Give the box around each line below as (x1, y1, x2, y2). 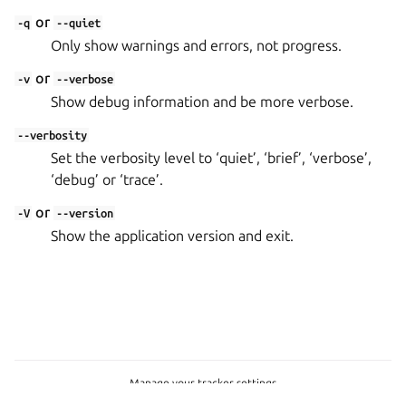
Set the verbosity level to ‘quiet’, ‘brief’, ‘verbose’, (51, 150, 372, 166)
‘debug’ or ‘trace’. (51, 171, 163, 188)
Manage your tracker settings (130, 377, 276, 389)
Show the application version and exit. (51, 227, 294, 244)
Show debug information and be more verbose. (51, 93, 353, 110)
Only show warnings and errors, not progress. (51, 37, 342, 53)
